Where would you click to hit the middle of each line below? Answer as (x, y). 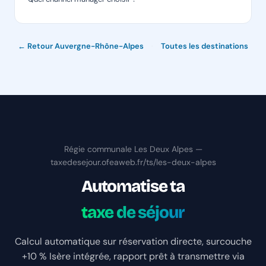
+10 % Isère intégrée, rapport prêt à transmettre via (133, 256)
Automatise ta (133, 187)
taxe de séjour (133, 213)
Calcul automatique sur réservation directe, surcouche (133, 242)
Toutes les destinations (205, 46)
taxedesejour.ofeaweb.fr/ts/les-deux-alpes (133, 162)
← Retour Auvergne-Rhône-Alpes (81, 46)
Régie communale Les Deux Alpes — (133, 149)
